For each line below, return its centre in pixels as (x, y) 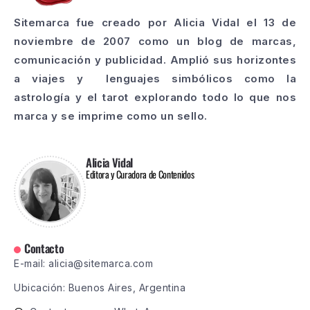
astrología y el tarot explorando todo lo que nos (155, 97)
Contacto (44, 248)
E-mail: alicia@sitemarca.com (83, 263)
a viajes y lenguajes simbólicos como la (155, 79)
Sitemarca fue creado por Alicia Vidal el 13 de (155, 22)
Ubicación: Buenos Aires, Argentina (100, 288)
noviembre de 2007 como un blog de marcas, (155, 41)
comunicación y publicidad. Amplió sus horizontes (155, 60)
